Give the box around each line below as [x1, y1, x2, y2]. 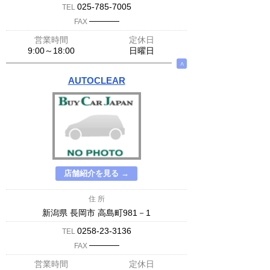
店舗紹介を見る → [64, 169, 129, 178]
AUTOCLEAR [67, 75, 125, 86]
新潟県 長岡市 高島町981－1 [42, 208, 151, 218]
